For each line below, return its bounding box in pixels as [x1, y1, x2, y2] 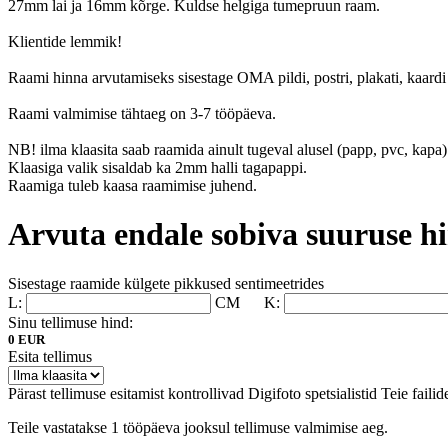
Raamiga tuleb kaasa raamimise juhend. [8, 176, 257, 194]
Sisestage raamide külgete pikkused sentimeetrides [8, 274, 324, 292]
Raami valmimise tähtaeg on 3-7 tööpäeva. [8, 104, 276, 122]
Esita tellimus [8, 347, 92, 365]
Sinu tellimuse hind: [8, 313, 133, 331]
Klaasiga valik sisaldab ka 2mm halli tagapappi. [8, 158, 307, 176]
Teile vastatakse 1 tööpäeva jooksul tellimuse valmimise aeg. [8, 418, 388, 436]
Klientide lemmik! [8, 32, 122, 50]
